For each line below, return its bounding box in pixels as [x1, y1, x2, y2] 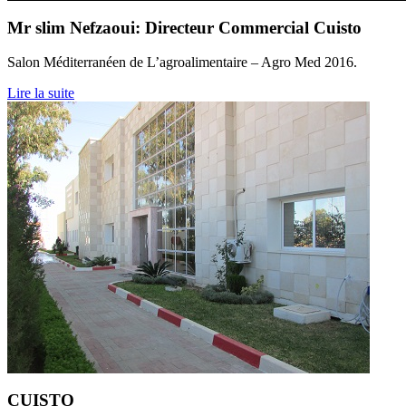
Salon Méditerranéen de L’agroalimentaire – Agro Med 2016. [7, 54, 357, 71]
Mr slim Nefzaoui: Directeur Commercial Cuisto [7, 17, 362, 37]
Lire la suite [7, 85, 74, 101]
